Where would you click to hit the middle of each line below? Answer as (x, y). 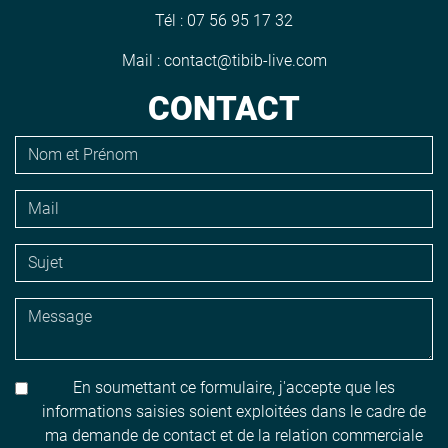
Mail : (142, 60)
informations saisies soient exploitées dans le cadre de (234, 411)
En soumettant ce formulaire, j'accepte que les (234, 387)
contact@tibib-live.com (245, 60)
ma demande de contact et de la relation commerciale (234, 435)
